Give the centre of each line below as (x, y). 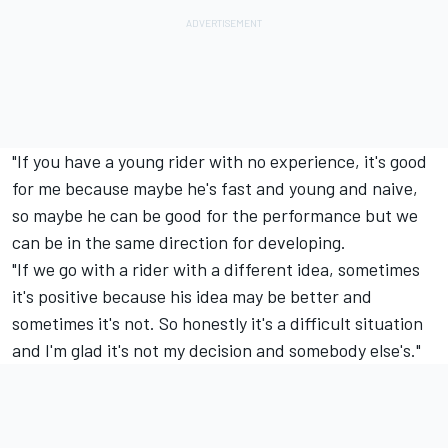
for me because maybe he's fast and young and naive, (215, 187)
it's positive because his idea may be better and (192, 295)
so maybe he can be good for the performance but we (215, 214)
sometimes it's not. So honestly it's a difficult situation (217, 322)
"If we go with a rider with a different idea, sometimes (216, 268)
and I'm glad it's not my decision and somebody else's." (216, 349)
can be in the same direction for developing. (179, 241)
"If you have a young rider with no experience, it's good (219, 160)
